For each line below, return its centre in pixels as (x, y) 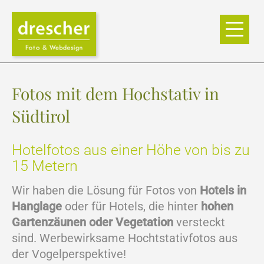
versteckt (199, 222)
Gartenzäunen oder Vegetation (93, 222)
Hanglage (37, 206)
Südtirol (41, 116)
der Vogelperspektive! (69, 254)
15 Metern (45, 166)
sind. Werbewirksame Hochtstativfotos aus (125, 238)
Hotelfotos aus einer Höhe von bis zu (131, 150)
